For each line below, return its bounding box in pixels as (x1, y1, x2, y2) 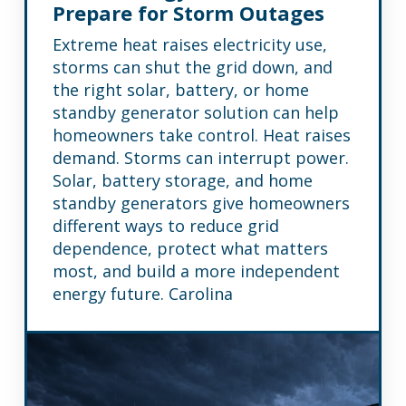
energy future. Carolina (52, 283, 233, 304)
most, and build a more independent (52, 260, 340, 282)
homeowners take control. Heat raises (52, 124, 351, 146)
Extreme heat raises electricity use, (52, 34, 327, 55)
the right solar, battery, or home (52, 79, 309, 101)
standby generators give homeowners (52, 192, 350, 214)
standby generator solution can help (52, 101, 339, 123)
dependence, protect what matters (52, 237, 328, 259)
